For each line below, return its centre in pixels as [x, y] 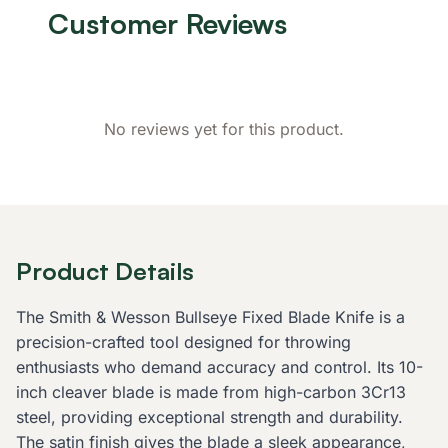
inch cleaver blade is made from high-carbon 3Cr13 [211, 392]
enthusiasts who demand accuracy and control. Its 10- [219, 367]
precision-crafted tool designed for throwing [183, 342]
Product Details [105, 271]
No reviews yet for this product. [224, 129]
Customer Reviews [167, 24]
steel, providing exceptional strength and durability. [209, 417]
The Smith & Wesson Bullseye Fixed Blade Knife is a [210, 317]
